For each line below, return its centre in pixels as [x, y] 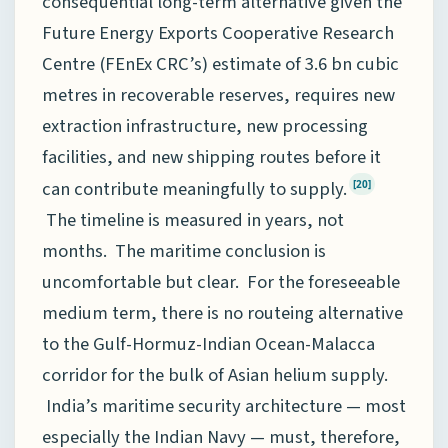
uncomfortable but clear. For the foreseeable [221, 282]
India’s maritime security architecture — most [224, 406]
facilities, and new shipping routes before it [211, 157]
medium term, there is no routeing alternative [222, 313]
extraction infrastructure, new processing [205, 126]
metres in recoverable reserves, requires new [218, 95]
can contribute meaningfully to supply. [194, 189]
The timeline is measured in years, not [193, 220]
